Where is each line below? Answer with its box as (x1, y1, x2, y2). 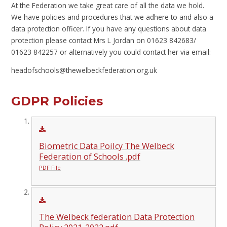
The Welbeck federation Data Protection (39, 211, 195, 222)
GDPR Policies (11, 93, 103, 108)
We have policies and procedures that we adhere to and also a (11, 12, 214, 22)
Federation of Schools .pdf (39, 151, 140, 163)
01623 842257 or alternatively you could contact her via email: (11, 47, 211, 57)
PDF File (39, 164, 61, 172)
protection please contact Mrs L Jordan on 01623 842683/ (11, 35, 197, 45)
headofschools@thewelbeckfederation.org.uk (11, 65, 158, 75)
